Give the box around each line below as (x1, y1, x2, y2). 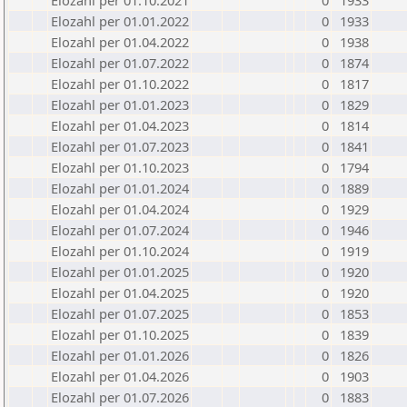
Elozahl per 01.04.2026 (51, 367, 189, 385)
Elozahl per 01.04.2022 (51, 33, 189, 51)
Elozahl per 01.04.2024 (51, 200, 189, 218)
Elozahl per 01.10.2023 (51, 158, 189, 176)
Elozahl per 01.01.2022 (51, 12, 189, 30)
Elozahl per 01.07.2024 (51, 221, 189, 239)
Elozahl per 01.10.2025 (51, 325, 189, 343)
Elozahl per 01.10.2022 (51, 74, 189, 93)
